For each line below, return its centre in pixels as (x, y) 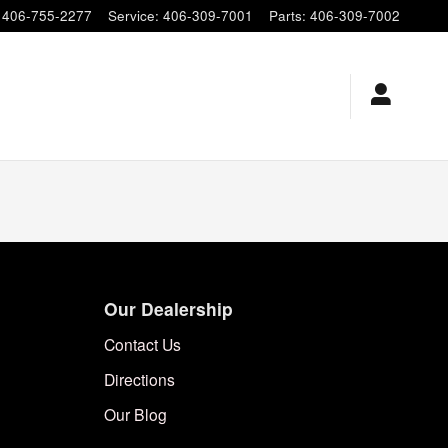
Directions (139, 379)
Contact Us (142, 344)
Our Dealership (168, 308)
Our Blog (135, 414)
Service (131, 15)
